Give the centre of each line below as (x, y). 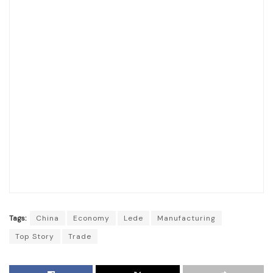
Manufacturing (186, 218)
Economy (91, 218)
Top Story (35, 237)
